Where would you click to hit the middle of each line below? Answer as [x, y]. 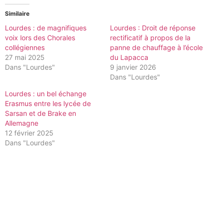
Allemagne [22, 123]
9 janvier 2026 [133, 67]
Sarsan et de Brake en [41, 113]
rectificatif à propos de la [150, 37]
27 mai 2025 [25, 57]
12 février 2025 [29, 133]
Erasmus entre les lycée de [48, 103]
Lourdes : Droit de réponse [153, 27]
